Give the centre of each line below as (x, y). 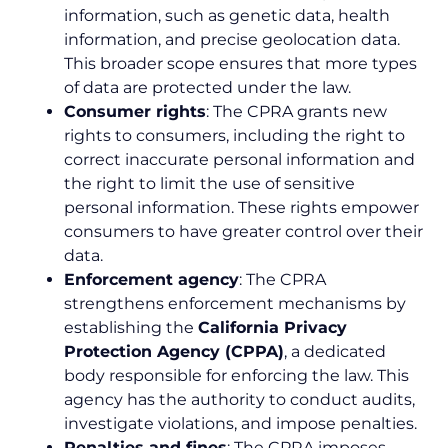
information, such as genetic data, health (227, 15)
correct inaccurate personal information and (239, 159)
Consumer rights (135, 111)
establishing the (131, 327)
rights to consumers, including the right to (234, 135)
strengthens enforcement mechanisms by (235, 303)
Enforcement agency (151, 279)
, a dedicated (335, 351)
